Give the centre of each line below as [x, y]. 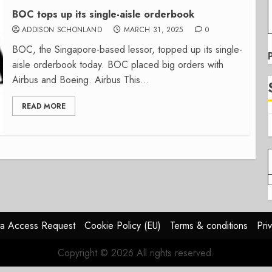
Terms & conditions [209, 226]
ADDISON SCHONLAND [62, 30]
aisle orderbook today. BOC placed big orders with [117, 65]
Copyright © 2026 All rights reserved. [136, 253]
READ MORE [43, 106]
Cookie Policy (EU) [123, 226]
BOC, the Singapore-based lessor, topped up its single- [127, 49]
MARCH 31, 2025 [153, 30]
